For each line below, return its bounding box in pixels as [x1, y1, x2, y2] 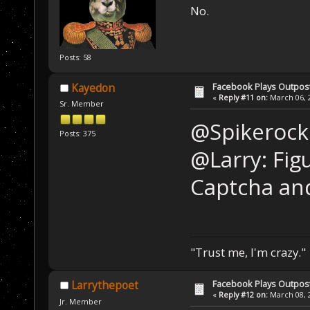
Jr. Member [60, 295, 102, 307]
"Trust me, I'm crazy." [190, 244, 306, 261]
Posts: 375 [60, 127, 96, 138]
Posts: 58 [60, 51, 92, 62]
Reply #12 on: [219, 289, 268, 300]
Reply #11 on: [219, 91, 268, 102]
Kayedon [71, 81, 115, 96]
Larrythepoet [71, 278, 138, 293]
